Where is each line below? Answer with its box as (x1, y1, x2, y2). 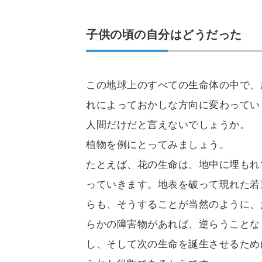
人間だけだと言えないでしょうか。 (86, 119, 250, 130)
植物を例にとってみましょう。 (86, 139, 230, 150)
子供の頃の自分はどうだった (86, 28, 242, 41)
